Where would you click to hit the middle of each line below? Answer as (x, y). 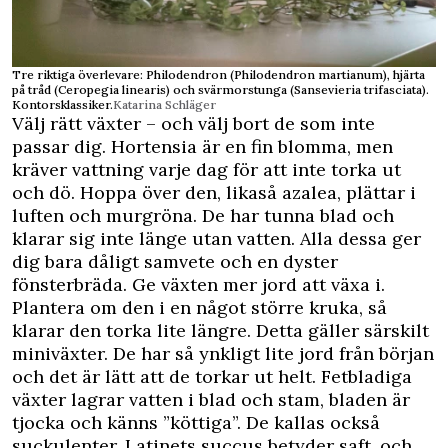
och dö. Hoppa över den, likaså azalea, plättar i (214, 193)
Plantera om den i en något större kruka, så (199, 308)
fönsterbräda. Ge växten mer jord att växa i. (198, 285)
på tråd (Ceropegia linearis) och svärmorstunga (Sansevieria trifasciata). (220, 90)
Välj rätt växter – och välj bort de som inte (193, 124)
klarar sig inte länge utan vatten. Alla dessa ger (216, 239)
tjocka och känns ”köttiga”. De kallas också (196, 423)
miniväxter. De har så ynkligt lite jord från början (223, 354)
